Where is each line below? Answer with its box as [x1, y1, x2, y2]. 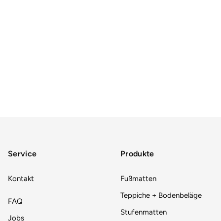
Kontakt [8, 174, 34, 184]
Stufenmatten [120, 208, 167, 217]
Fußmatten [120, 174, 156, 184]
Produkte [120, 149, 154, 159]
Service [8, 149, 37, 159]
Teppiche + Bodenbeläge [120, 191, 202, 200]
